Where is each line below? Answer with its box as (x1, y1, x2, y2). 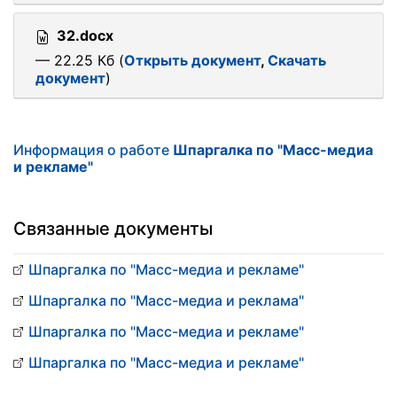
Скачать (268, 51, 326, 69)
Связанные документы (13, 218, 213, 239)
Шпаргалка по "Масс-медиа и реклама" (28, 292, 304, 309)
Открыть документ (124, 51, 261, 69)
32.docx (57, 27, 113, 44)
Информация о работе (13, 141, 173, 159)
